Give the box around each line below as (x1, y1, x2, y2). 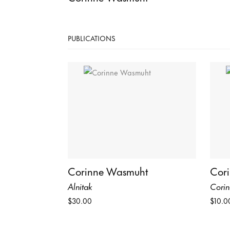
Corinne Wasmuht (68, 162, 148, 179)
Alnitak (68, 179, 92, 193)
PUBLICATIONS (68, 32, 116, 44)
